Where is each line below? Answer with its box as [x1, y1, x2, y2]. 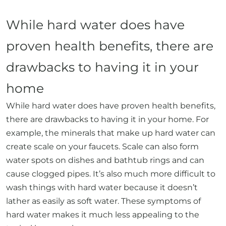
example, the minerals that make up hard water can [6, 128, 215, 138]
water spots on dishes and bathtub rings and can [6, 155, 204, 165]
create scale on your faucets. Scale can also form [6, 142, 199, 151]
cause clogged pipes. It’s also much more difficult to [6, 169, 215, 179]
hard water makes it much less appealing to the [6, 210, 199, 219]
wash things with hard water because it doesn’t [6, 183, 198, 192]
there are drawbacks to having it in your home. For [6, 115, 209, 124]
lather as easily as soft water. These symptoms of [6, 196, 201, 206]
